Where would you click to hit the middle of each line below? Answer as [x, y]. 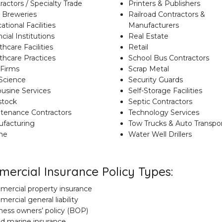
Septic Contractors [160, 102]
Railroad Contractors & [166, 14]
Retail [138, 47]
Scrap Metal [148, 69]
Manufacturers [153, 25]
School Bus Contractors [168, 58]
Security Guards [155, 80]
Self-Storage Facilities [165, 91]
